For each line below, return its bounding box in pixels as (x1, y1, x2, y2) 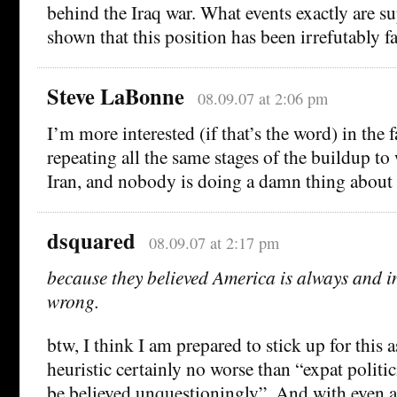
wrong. (47, 287, 99, 314)
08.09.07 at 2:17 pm (148, 231, 279, 253)
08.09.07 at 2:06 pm (197, 87, 328, 109)
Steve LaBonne (47, 80, 184, 112)
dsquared (47, 224, 136, 256)
